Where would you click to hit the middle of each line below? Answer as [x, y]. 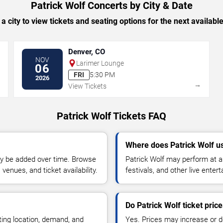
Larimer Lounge [100, 63]
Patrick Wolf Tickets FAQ [111, 116]
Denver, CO [87, 52]
